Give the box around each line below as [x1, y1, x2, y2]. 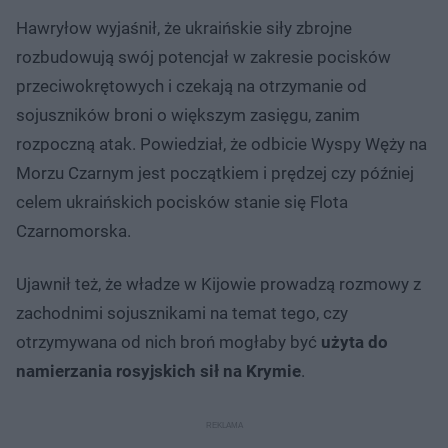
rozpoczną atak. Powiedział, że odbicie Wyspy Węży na [16, 133, 427, 154]
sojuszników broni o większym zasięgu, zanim [16, 104, 360, 125]
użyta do [321, 331, 388, 352]
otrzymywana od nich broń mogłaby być [16, 331, 321, 352]
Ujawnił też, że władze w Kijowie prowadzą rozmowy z [16, 273, 421, 294]
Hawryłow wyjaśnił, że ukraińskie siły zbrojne [16, 17, 352, 38]
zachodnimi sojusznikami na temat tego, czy [16, 302, 348, 323]
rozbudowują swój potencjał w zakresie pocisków [16, 46, 391, 67]
